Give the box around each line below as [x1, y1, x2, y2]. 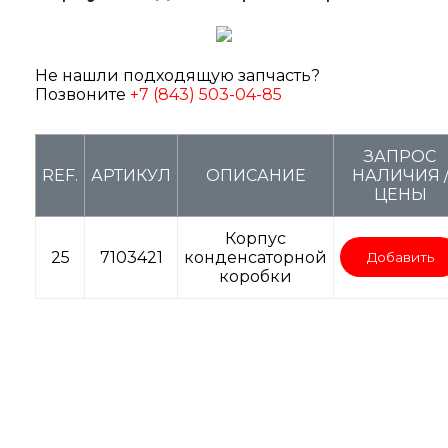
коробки [219, 267, 292, 287]
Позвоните [35, 85, 130, 105]
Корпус [225, 229, 286, 249]
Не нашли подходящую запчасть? [35, 66, 320, 86]
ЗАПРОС [364, 147, 436, 167]
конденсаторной [184, 248, 327, 268]
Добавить [366, 249, 434, 266]
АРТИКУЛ [91, 166, 171, 186]
